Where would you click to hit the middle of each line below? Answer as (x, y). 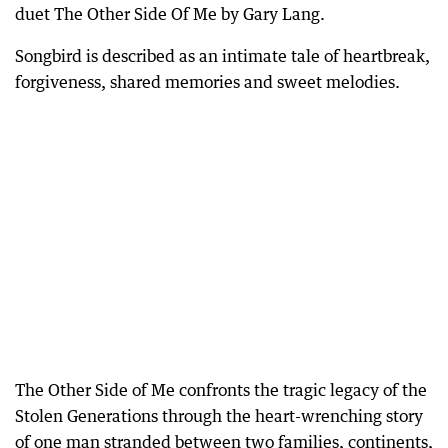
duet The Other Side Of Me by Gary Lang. (170, 14)
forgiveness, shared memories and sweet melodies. (207, 82)
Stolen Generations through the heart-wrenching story (219, 416)
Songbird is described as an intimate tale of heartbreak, (222, 56)
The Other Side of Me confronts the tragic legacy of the (221, 390)
